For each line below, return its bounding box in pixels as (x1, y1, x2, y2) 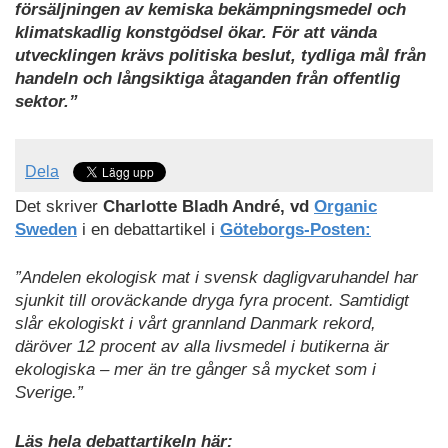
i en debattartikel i (77, 219, 220, 239)
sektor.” (15, 92, 78, 112)
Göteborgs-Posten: (220, 219, 371, 239)
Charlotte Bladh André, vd (103, 196, 314, 216)
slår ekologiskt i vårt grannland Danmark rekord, (15, 314, 376, 334)
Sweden (15, 219, 77, 239)
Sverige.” (15, 383, 83, 403)
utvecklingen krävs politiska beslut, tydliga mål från (15, 46, 426, 66)
